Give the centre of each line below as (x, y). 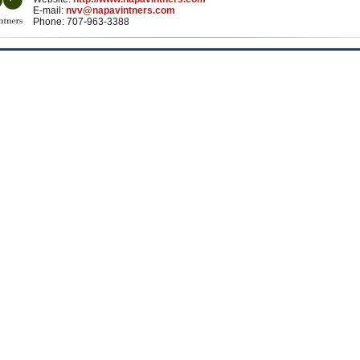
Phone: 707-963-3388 (81, 22)
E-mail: (49, 10)
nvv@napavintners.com (121, 10)
